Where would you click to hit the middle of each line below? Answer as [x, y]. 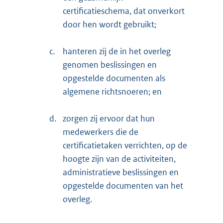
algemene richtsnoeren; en [112, 92]
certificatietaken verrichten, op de [125, 146]
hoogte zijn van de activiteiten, [119, 159]
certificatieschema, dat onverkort [124, 11]
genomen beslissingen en [110, 65]
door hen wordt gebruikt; [110, 25]
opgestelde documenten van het [123, 186]
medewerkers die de [101, 132]
